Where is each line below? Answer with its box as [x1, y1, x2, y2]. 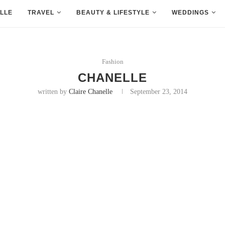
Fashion [101, 58, 124, 65]
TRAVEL [27, 9, 54, 16]
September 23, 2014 [130, 88, 187, 95]
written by [38, 88, 69, 95]
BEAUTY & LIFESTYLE [76, 9, 150, 16]
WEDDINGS [171, 9, 209, 16]
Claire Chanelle [69, 88, 113, 95]
